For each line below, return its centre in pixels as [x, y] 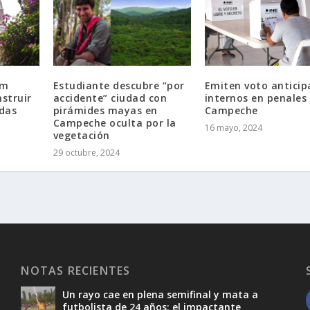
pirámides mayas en [105, 111]
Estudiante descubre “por [119, 86]
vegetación [81, 136]
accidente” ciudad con [110, 98]
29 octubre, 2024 [86, 153]
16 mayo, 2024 [233, 128]
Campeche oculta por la [115, 123]
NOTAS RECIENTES [76, 271]
